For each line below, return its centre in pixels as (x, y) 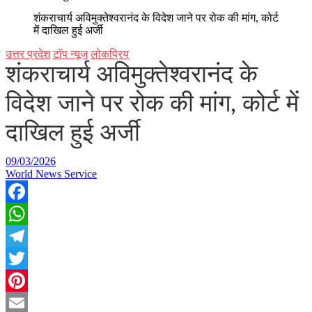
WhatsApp (29, 236)
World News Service (51, 174)
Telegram (26, 258)
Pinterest (24, 303)
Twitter (21, 280)
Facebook (27, 213)
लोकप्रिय (110, 54)
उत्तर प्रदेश (28, 54)
